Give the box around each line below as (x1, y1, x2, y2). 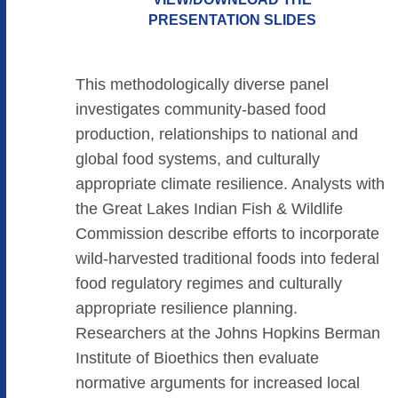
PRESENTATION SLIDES (147, 12, 316, 28)
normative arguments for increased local (75, 374, 360, 392)
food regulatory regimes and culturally (75, 275, 342, 292)
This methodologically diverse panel (75, 76, 329, 93)
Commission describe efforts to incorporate (75, 225, 379, 243)
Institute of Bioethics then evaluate (75, 349, 319, 367)
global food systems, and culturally (75, 150, 320, 168)
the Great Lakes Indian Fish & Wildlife (75, 200, 343, 218)
